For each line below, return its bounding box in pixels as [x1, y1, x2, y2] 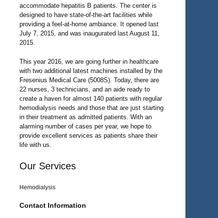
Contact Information [19, 201, 86, 209]
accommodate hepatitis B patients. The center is [19, 2, 157, 9]
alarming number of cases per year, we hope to [19, 122, 151, 130]
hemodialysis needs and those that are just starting [19, 104, 163, 111]
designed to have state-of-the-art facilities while [19, 11, 152, 18]
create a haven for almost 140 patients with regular [19, 94, 162, 102]
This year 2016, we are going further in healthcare [19, 57, 159, 65]
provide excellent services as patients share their [19, 131, 158, 139]
